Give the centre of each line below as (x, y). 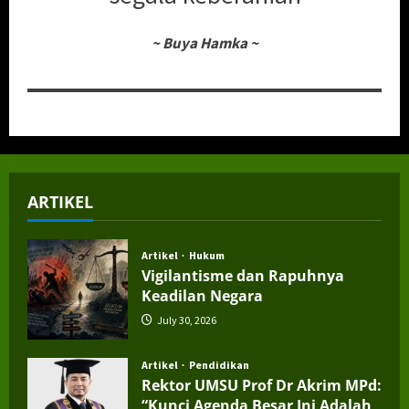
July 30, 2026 (186, 320)
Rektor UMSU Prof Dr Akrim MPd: (262, 385)
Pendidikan (219, 364)
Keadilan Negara (202, 296)
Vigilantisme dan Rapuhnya (243, 276)
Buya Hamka (204, 42)
